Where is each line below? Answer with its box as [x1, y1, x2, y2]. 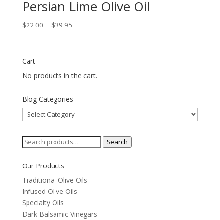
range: [71, 31, 91, 41]
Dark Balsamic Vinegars [22, 209, 97, 219]
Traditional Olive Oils [22, 175, 87, 185]
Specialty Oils [22, 197, 64, 207]
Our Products [22, 161, 64, 170]
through [71, 54, 97, 63]
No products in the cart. [22, 70, 97, 80]
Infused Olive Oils [22, 186, 77, 196]
